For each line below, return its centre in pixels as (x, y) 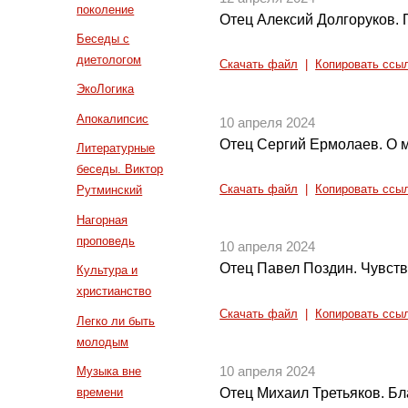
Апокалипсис (113, 118)
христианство (114, 291)
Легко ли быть (116, 321)
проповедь (106, 240)
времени (100, 392)
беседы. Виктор (120, 169)
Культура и (107, 270)
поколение (106, 9)
